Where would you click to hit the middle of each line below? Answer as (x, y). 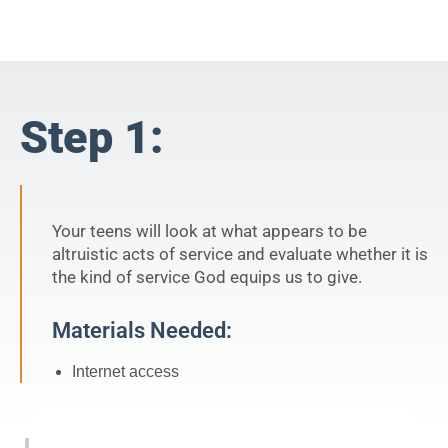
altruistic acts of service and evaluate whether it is (240, 254)
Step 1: (92, 138)
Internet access (125, 372)
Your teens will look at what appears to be (209, 231)
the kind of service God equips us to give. (207, 277)
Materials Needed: (142, 330)
